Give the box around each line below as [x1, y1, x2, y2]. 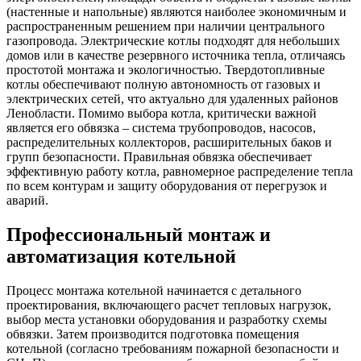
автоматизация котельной [6, 245, 236, 267]
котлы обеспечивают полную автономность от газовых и [6, 77, 321, 92]
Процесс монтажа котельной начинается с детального [6, 283, 301, 297]
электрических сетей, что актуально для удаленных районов [6, 92, 338, 106]
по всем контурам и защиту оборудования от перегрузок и [6, 179, 327, 193]
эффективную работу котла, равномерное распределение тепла [6, 164, 353, 179]
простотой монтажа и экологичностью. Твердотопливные [6, 63, 325, 77]
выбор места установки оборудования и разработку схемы [6, 312, 327, 326]
